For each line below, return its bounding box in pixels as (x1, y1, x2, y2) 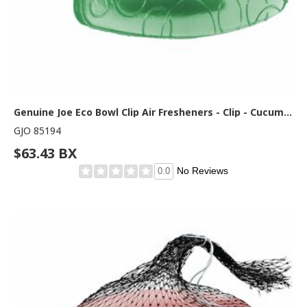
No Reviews (177, 165, 228, 177)
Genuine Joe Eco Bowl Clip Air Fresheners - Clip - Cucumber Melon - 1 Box (284, 106, 292, 119)
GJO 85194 (14, 124, 61, 138)
